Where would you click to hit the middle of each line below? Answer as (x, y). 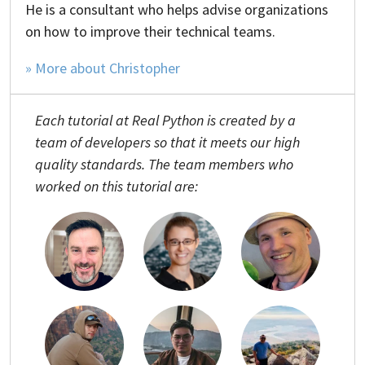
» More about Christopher (103, 68)
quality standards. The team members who (164, 164)
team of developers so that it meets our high (167, 142)
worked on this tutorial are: (117, 186)
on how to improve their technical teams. (150, 31)
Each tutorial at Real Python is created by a (165, 120)
